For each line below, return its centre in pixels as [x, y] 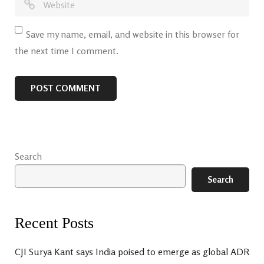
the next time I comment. [67, 51]
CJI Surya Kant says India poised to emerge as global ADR [132, 252]
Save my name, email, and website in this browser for [133, 34]
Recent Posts [54, 223]
